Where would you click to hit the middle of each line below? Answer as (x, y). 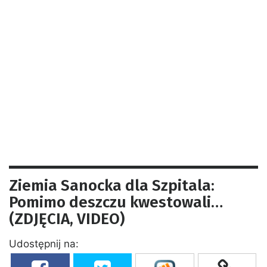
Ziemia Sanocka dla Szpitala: (112, 185)
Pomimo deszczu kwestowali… (116, 202)
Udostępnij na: (44, 243)
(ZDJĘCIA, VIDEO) (67, 219)
